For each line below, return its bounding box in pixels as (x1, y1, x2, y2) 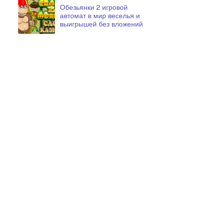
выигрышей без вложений (60, 19, 143, 28)
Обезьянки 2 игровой (60, 2, 128, 12)
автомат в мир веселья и (60, 10, 140, 20)
